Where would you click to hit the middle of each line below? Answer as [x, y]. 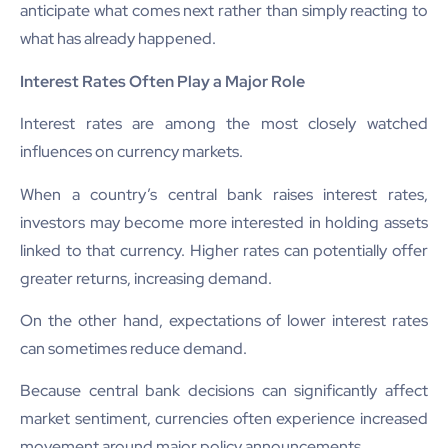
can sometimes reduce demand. [133, 348]
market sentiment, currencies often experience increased [224, 419]
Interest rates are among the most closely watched [224, 124]
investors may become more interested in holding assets [224, 222]
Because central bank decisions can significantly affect [224, 391]
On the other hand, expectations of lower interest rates [224, 320]
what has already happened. [118, 39]
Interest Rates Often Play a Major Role [162, 81]
